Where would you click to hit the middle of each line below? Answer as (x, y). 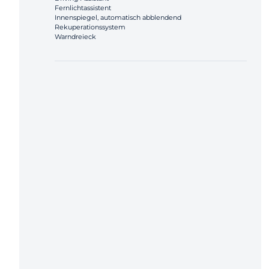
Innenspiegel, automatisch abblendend (118, 18)
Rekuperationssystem (90, 27)
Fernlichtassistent (83, 8)
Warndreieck (75, 37)
